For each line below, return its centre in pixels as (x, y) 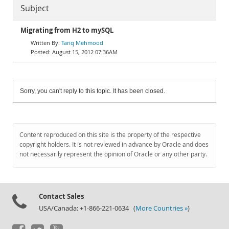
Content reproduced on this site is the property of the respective (110, 135)
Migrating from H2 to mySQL (67, 30)
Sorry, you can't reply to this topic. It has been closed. (93, 91)
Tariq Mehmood (82, 43)
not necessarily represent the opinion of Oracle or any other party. (113, 154)
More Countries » (162, 208)
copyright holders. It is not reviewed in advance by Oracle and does (114, 144)
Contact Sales (61, 196)
